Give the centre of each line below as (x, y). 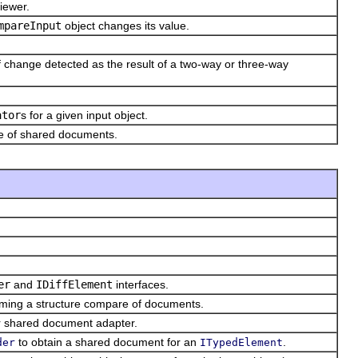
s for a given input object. (84, 115)
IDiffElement (74, 284)
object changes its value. (125, 25)
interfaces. (141, 284)
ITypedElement (241, 342)
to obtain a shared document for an (107, 342)
